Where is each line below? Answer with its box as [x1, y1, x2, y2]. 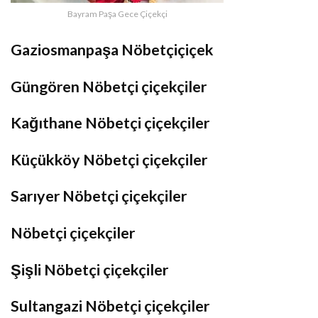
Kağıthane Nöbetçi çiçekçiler [11, 114, 209, 133]
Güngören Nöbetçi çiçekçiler [11, 77, 207, 96]
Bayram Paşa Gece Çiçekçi [67, 9, 168, 20]
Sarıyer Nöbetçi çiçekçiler [11, 187, 187, 206]
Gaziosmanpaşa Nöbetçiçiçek [11, 40, 214, 60]
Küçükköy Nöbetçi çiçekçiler [11, 150, 207, 169]
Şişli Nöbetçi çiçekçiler [11, 260, 168, 279]
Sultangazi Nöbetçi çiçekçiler [11, 297, 209, 316]
